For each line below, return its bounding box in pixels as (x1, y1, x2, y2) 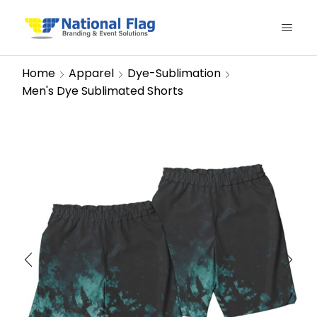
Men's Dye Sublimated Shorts (22, 83, 183, 99)
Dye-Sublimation (127, 65, 221, 81)
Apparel (69, 65, 114, 81)
